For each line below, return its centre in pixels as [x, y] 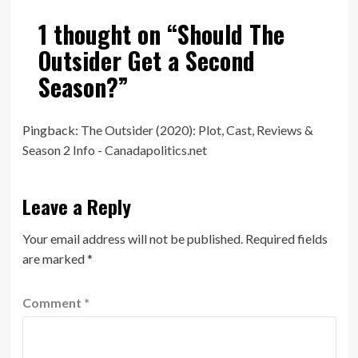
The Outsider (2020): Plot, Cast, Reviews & [197, 130]
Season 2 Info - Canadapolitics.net [114, 150]
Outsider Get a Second [146, 61]
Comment [53, 303]
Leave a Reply [76, 207]
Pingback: [51, 130]
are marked [54, 259]
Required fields [286, 239]
